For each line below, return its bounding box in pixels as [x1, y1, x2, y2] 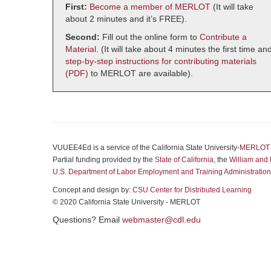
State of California [155, 155, 214, 164]
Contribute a [200, 32, 247, 42]
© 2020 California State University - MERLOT [53, 198, 200, 206]
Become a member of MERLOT [90, 2, 211, 11]
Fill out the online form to [100, 32, 200, 42]
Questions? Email [53, 215, 122, 224]
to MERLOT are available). [88, 68, 193, 78]
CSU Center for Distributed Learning [132, 186, 252, 194]
